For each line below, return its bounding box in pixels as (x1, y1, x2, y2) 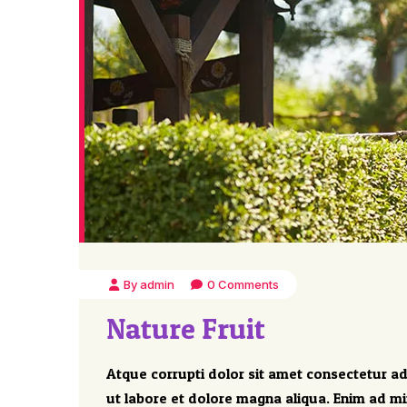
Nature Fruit (106, 311, 265, 346)
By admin (124, 277, 175, 292)
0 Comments (206, 277, 279, 292)
